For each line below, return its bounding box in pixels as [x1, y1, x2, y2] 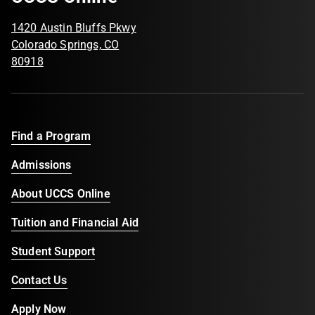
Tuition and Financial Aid [11, 216, 139, 229]
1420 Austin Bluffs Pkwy [11, 21, 136, 34]
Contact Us [11, 274, 67, 287]
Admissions [11, 158, 72, 172]
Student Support [11, 245, 96, 258]
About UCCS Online [11, 187, 110, 200]
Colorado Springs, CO [11, 38, 120, 51]
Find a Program [11, 129, 91, 143]
